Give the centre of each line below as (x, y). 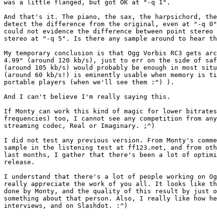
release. (19, 162)
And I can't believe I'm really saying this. (87, 97)
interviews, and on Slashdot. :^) (66, 206)
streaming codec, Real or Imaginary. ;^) (79, 126)
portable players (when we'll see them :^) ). (89, 82)
